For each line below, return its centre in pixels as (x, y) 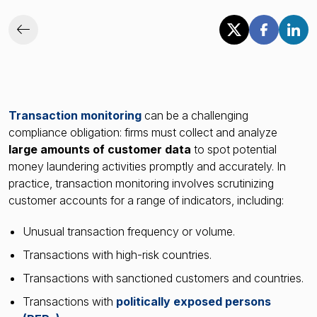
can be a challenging (195, 115)
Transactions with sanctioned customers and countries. (163, 278)
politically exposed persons (194, 301)
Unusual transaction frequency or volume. (129, 231)
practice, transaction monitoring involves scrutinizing (141, 183)
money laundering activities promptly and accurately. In (147, 166)
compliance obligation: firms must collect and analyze (143, 132)
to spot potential (234, 149)
